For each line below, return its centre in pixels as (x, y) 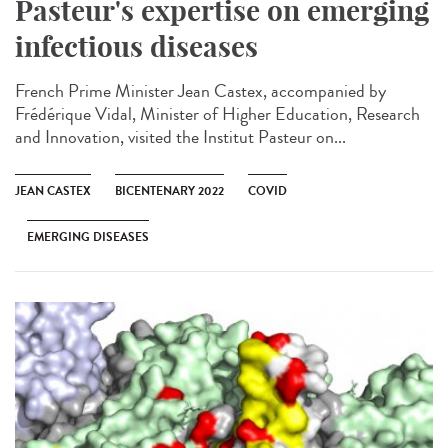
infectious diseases (136, 46)
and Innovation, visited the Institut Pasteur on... (180, 136)
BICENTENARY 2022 (169, 190)
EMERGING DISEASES (88, 236)
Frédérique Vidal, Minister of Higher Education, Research (217, 113)
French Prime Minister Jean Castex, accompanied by (200, 90)
